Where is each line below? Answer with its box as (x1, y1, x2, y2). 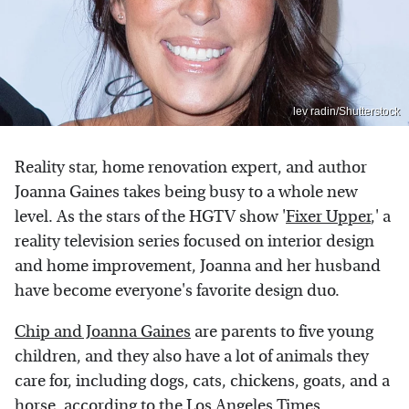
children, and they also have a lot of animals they (15, 346, 369, 366)
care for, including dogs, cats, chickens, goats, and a (15, 371, 390, 391)
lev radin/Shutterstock (293, 104, 400, 118)
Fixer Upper (286, 206, 371, 226)
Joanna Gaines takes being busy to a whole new (15, 182, 358, 202)
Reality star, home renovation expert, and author (15, 157, 367, 177)
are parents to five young (191, 321, 373, 341)
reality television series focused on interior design (15, 231, 374, 251)
